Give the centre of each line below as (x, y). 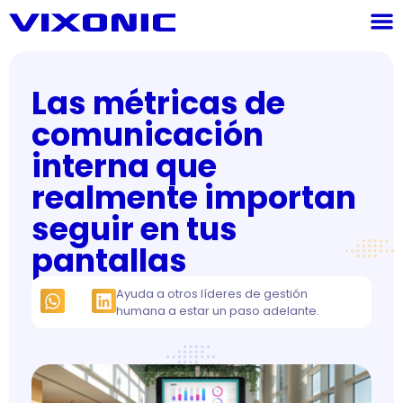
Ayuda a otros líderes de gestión (212, 294)
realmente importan (194, 197)
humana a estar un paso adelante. (218, 311)
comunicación (148, 134)
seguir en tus (134, 229)
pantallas (109, 260)
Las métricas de (158, 103)
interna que (124, 166)
